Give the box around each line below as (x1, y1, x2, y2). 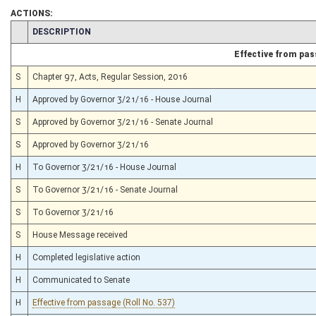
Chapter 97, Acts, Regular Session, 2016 (32, 71, 188, 82)
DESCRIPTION (32, 26, 91, 37)
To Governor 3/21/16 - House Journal (32, 162, 176, 172)
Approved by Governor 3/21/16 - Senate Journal (32, 116, 213, 127)
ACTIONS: (11, 8, 53, 18)
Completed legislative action (32, 252, 140, 262)
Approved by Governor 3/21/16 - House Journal (32, 94, 212, 104)
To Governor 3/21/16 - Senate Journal (32, 184, 178, 195)
